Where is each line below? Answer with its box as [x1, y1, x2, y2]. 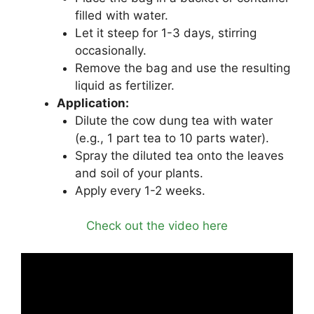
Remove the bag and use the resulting [74, 60, 290, 75]
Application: [57, 95, 129, 110]
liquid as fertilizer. [74, 78, 175, 93]
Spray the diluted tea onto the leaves [74, 148, 284, 163]
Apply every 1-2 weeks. [74, 183, 205, 198]
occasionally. [74, 43, 146, 57]
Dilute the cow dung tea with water [74, 113, 273, 128]
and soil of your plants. [74, 165, 203, 180]
